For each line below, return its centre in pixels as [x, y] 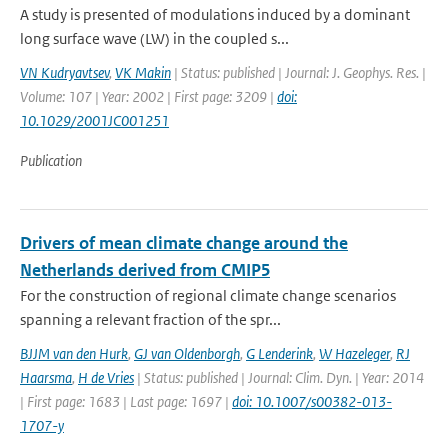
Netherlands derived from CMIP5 [145, 270]
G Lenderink [279, 353]
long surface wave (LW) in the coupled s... [154, 38]
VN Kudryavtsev [64, 72]
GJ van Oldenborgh [187, 353]
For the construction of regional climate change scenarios [208, 295]
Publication [51, 160]
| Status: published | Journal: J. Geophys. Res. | [298, 72]
